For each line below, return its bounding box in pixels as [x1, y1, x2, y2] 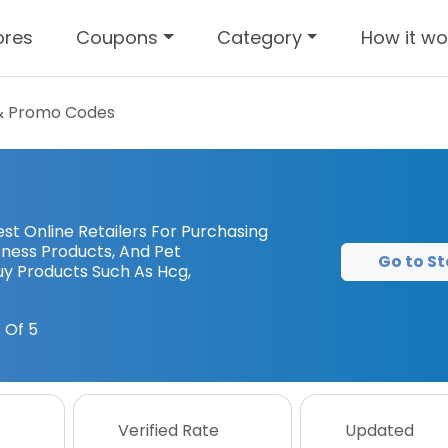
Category [217, 24, 303, 50]
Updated [344, 419, 414, 442]
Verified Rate [118, 419, 219, 442]
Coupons [76, 24, 159, 50]
